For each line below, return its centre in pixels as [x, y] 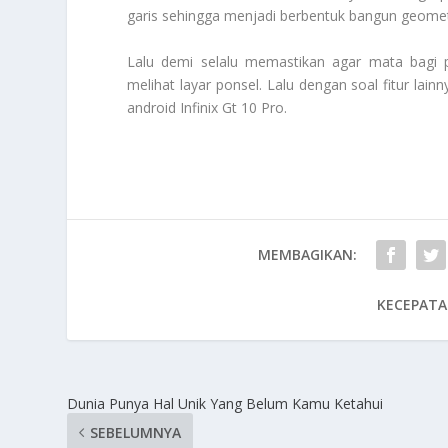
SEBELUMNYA [136, 432]
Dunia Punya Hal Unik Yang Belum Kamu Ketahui [225, 403]
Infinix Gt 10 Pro [232, 107]
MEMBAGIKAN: [308, 254]
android [154, 107]
